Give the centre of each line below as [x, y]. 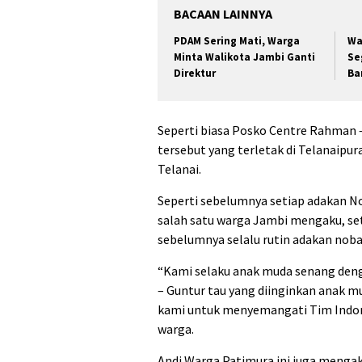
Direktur [195, 73]
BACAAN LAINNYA [223, 13]
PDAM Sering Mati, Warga [237, 40]
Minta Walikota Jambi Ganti [244, 57]
